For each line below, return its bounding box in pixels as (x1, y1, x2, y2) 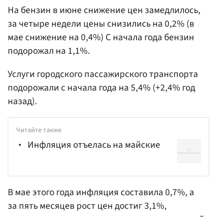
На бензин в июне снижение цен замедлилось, (8, 3, 201, 17)
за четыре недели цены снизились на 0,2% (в (8, 17, 194, 31)
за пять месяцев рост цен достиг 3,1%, (8, 199, 167, 213)
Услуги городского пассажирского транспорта (8, 67, 198, 81)
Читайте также (16, 124, 62, 135)
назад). (8, 94, 37, 108)
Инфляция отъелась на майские (28, 138, 160, 152)
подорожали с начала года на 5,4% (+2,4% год (8, 80, 195, 94)
